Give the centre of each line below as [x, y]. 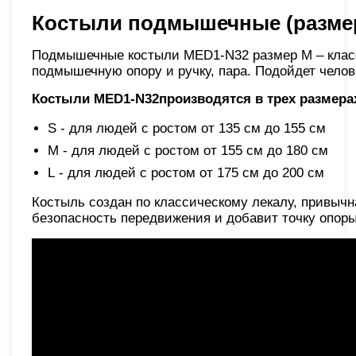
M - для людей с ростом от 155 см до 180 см [188, 150]
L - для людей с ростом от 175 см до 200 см [186, 172]
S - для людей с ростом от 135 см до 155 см [187, 128]
